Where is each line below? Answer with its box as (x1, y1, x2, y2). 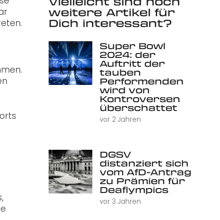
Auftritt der (99, 57, 165, 69)
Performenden (99, 75, 184, 87)
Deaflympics (99, 184, 168, 196)
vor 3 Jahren (99, 197, 141, 207)
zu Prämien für (99, 175, 185, 187)
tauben (99, 66, 141, 78)
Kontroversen (99, 92, 180, 105)
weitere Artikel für (48, 5, 175, 20)
